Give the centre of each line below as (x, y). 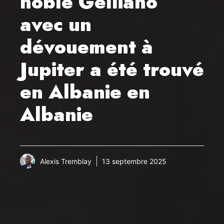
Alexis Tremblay (66, 161)
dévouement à (86, 47)
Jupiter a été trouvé (112, 69)
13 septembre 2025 (134, 161)
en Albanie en (85, 92)
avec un (56, 24)
